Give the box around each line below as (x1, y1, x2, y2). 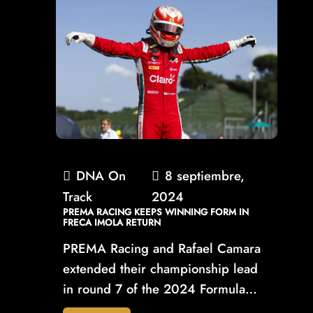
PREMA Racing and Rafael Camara (63, 239, 261, 259)
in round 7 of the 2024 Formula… (63, 279, 257, 299)
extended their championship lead (63, 259, 258, 279)
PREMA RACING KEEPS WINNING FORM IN (63, 205, 249, 219)
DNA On (76, 166, 126, 186)
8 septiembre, (165, 166, 245, 186)
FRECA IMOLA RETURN (63, 216, 161, 230)
